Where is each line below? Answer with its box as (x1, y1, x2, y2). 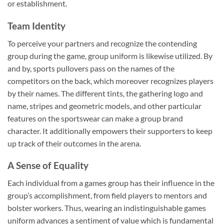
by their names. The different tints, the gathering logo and (7, 88, 203, 98)
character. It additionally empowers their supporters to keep (7, 125, 212, 135)
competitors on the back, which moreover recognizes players (7, 75, 213, 85)
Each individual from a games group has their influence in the (7, 177, 214, 187)
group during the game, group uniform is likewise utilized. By (7, 50, 212, 60)
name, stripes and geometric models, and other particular (7, 100, 201, 110)
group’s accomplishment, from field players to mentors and (7, 190, 207, 200)
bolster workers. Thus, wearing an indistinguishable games (7, 202, 206, 212)
